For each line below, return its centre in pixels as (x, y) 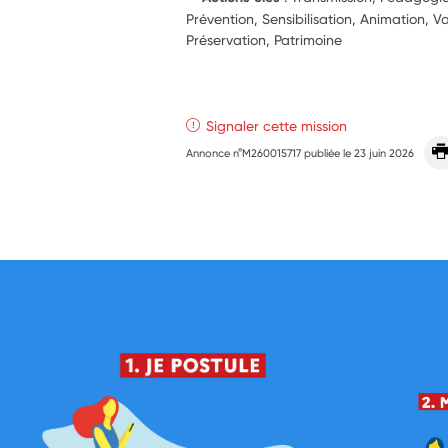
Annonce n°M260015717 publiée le (270, 152)
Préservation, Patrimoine (264, 39)
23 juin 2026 (384, 152)
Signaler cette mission (277, 125)
